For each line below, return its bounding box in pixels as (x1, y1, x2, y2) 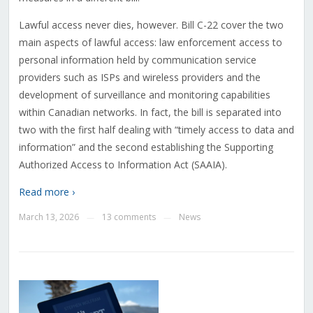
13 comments (101, 211, 156, 224)
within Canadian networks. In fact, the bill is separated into (18, 105, 282, 119)
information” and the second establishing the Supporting (18, 140, 273, 154)
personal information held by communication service (18, 53, 256, 67)
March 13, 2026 (18, 211, 79, 224)
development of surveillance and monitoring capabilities (18, 88, 270, 102)
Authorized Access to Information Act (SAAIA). (18, 158, 227, 172)
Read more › (18, 185, 75, 199)
